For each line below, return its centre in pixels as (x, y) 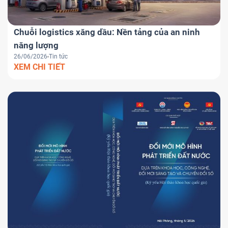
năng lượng (36, 46)
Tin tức (58, 57)
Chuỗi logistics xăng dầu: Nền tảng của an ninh (107, 32)
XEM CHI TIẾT (39, 67)
